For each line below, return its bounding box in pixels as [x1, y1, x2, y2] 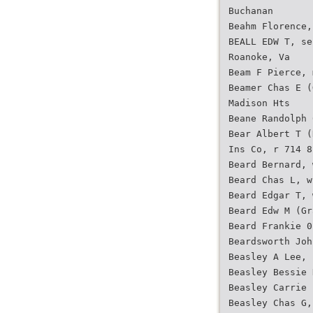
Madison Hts [228, 98, 290, 108]
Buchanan [228, 6, 273, 16]
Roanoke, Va [228, 52, 290, 62]
